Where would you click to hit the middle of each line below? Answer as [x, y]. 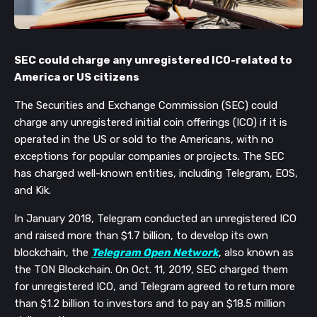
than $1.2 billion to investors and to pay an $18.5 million [150, 304]
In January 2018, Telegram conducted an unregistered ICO [155, 219]
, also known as [256, 253]
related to [264, 60]
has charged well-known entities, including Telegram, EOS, [156, 174]
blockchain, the [53, 253]
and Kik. [33, 191]
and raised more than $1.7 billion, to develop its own [141, 236]
